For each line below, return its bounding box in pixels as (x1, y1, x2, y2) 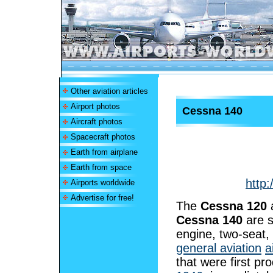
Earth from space (71, 163, 132, 172)
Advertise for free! (71, 193, 134, 202)
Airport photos (71, 102, 120, 111)
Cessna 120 (200, 199, 267, 213)
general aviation (176, 241, 261, 255)
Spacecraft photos (71, 132, 135, 141)
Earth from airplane (71, 147, 138, 157)
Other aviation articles (71, 87, 148, 96)
